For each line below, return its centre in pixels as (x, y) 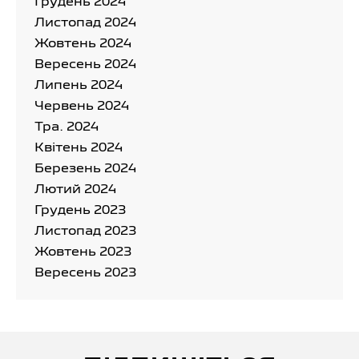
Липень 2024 (79, 85)
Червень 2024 (82, 106)
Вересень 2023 (85, 273)
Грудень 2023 (80, 210)
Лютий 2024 (75, 190)
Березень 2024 (85, 169)
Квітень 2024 (79, 148)
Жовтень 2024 (83, 44)
